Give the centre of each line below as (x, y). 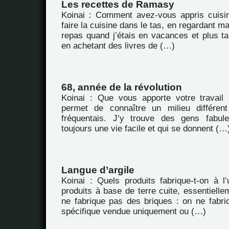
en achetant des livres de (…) (118, 46)
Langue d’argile (98, 170)
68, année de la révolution (122, 87)
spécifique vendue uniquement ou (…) (134, 211)
